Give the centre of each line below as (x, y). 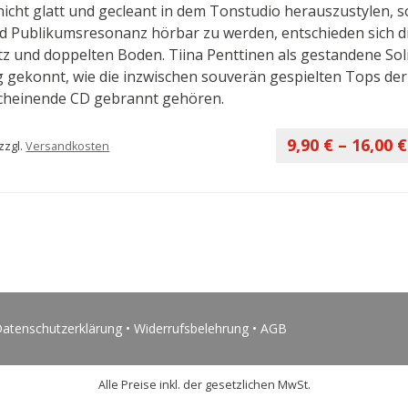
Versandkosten (68, 146)
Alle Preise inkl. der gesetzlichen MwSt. (204, 384)
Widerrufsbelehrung (191, 328)
